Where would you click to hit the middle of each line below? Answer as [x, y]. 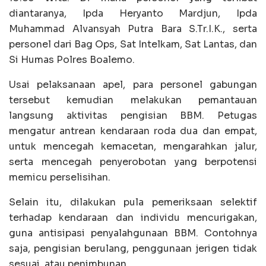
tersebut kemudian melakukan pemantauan [133, 100]
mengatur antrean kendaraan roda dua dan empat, [133, 131]
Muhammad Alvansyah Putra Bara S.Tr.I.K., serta [133, 29]
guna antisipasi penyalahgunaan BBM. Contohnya [133, 233]
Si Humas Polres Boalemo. [72, 60]
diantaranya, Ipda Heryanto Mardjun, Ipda [133, 14]
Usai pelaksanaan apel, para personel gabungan [133, 85]
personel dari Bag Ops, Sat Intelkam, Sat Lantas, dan [133, 45]
